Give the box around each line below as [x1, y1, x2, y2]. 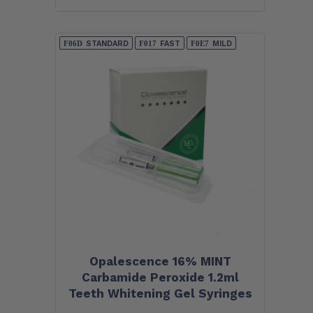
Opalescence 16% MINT [89, 254, 231, 269]
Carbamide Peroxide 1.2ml [81, 270, 239, 285]
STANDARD [86, 38, 129, 48]
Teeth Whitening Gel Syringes [68, 286, 252, 301]
